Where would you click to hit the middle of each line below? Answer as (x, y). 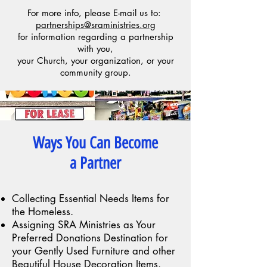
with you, (95, 48)
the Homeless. (43, 211)
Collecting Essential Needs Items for (91, 198)
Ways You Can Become (95, 142)
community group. (95, 72)
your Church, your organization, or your (95, 60)
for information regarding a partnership (95, 36)
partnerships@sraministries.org (95, 24)
